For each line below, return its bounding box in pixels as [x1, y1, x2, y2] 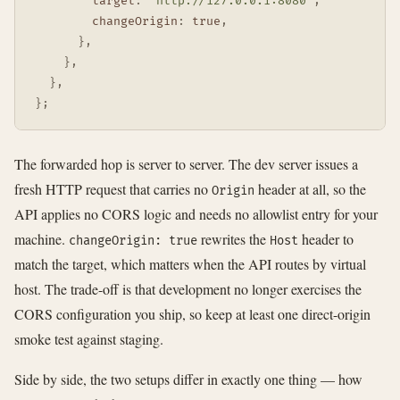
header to [298, 229, 354, 248]
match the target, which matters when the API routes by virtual [14, 254, 366, 273]
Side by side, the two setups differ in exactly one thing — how [14, 370, 362, 389]
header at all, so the [254, 179, 366, 198]
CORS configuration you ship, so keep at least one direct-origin [14, 304, 371, 323]
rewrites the [197, 229, 270, 248]
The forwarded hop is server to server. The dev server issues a [14, 154, 358, 173]
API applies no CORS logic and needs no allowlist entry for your [14, 204, 378, 223]
